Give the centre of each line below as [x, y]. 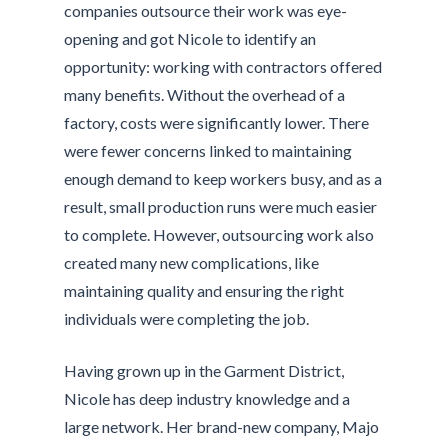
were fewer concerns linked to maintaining [208, 151]
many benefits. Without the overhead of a [205, 95]
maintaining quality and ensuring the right [204, 291]
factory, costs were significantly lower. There [217, 123]
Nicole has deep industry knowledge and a [207, 399]
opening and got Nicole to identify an [190, 39]
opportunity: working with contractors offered [223, 67]
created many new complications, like [192, 263]
